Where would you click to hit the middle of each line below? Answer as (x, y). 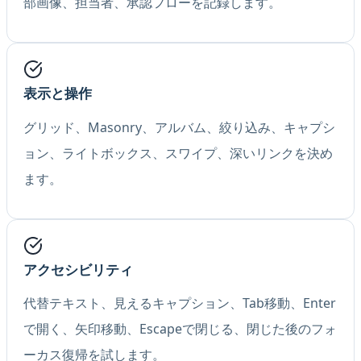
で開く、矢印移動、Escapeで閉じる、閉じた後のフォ (180, 329)
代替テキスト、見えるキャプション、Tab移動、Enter (180, 303)
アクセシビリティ (78, 269)
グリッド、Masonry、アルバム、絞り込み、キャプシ (179, 127)
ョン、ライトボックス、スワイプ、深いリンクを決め (178, 153)
